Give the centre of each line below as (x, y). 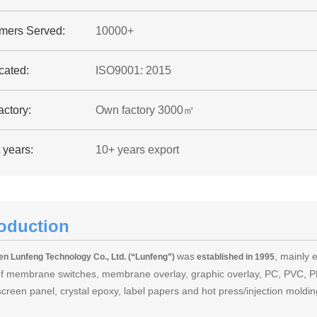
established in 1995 (235, 257)
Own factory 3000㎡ (145, 110)
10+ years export (137, 150)
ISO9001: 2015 (133, 70)
